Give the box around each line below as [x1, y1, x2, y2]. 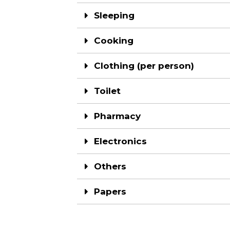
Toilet [94, 86, 121, 97]
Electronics [94, 136, 147, 147]
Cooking [94, 35, 133, 46]
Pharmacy [94, 111, 141, 122]
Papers [94, 186, 126, 197]
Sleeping [94, 10, 135, 21]
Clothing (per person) [94, 61, 194, 71]
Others [94, 161, 126, 172]
